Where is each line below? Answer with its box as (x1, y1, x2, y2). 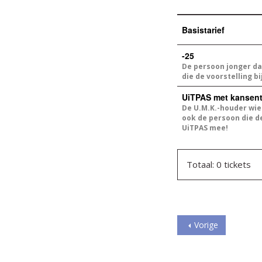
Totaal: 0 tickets (187, 158, 251, 170)
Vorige (194, 219, 218, 230)
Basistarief (182, 23, 225, 36)
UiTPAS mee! (182, 122, 228, 133)
